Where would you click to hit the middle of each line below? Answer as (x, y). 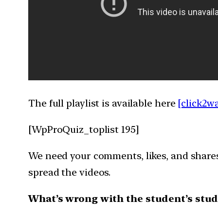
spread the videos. (70, 172)
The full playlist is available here (103, 103)
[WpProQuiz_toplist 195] (84, 129)
